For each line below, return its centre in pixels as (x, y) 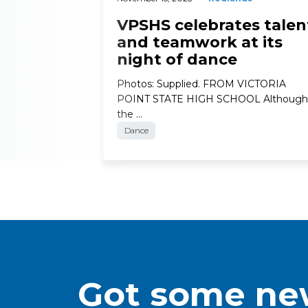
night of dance (177, 59)
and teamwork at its (200, 42)
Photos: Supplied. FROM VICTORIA (201, 84)
